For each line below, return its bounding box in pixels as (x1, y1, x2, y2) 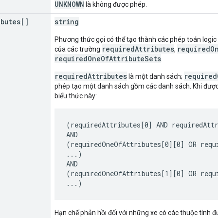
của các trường (54, 45, 102, 53)
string (54, 17, 79, 26)
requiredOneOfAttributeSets (54, 54, 161, 63)
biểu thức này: (54, 91, 97, 100)
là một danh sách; (127, 72, 184, 80)
